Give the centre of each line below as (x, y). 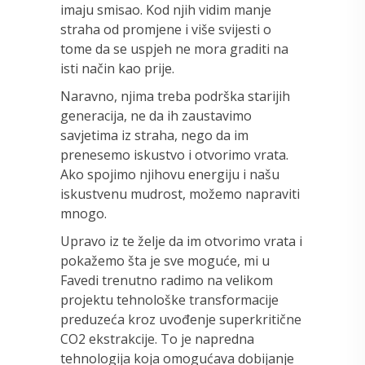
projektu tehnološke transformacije (169, 299)
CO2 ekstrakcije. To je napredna (157, 339)
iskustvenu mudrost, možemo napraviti (180, 193)
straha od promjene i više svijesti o (166, 29)
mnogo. (84, 213)
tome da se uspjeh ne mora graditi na (174, 48)
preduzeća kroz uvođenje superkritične (181, 319)
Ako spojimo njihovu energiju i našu (170, 174)
